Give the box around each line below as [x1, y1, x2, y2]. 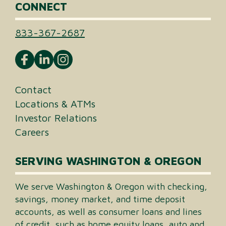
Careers [15, 126, 49, 138]
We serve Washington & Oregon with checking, [15, 181, 207, 192]
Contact [15, 84, 51, 96]
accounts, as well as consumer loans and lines [15, 206, 202, 217]
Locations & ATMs [15, 98, 95, 110]
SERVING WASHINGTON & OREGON [15, 154, 202, 168]
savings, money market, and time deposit [15, 194, 185, 205]
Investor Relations [15, 112, 97, 124]
